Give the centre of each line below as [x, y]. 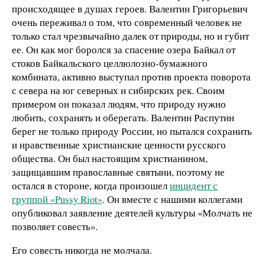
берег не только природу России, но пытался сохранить [132, 131]
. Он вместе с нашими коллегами [172, 199]
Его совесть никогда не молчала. [82, 250]
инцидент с [194, 186]
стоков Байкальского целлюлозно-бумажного [110, 63]
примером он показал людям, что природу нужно [119, 104]
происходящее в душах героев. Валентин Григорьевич [130, 9]
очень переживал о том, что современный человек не [127, 22]
